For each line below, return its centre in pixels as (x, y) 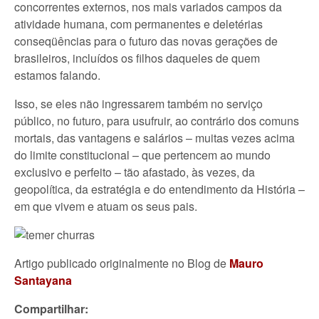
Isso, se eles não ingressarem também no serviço (138, 104)
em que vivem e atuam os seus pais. (106, 206)
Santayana (43, 280)
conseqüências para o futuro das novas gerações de (146, 41)
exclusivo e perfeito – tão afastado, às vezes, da (135, 172)
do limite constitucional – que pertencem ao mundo (142, 155)
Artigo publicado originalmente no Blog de (122, 263)
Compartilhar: (51, 309)
